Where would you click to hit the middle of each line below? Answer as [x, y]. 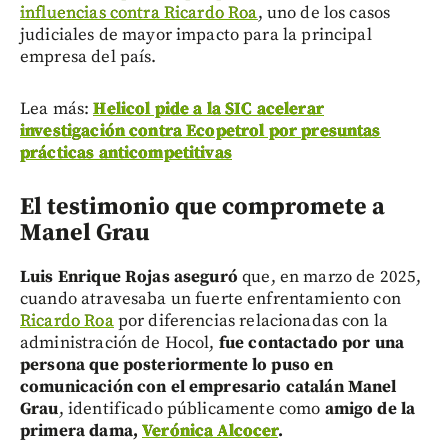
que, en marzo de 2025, [332, 277]
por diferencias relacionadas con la [251, 321]
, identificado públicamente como [191, 409]
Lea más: [57, 109]
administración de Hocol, [117, 343]
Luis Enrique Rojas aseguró [131, 277]
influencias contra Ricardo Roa [139, 13]
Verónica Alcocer [210, 431]
